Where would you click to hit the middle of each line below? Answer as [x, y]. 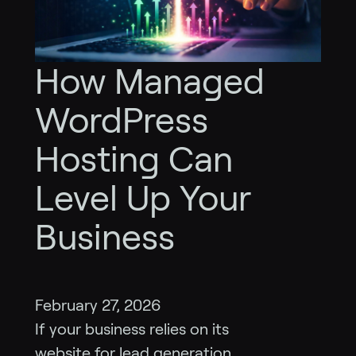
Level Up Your [143, 199]
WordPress [122, 121]
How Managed [150, 82]
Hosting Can [134, 160]
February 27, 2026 [98, 306]
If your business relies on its [132, 329]
